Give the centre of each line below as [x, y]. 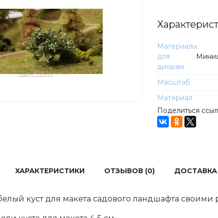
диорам [171, 67]
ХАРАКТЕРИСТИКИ [50, 171]
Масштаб [174, 82]
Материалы [177, 46]
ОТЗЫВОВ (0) [129, 171]
